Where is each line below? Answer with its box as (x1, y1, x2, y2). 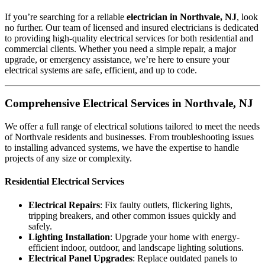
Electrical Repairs (28, 199, 100, 210)
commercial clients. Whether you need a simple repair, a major (5, 43, 236, 54)
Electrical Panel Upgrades (28, 253, 132, 263)
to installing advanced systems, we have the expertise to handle (5, 143, 239, 153)
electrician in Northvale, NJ (127, 11, 237, 22)
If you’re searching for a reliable (5, 11, 127, 22)
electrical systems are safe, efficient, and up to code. (5, 64, 197, 75)
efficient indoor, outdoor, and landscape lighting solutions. (28, 242, 244, 253)
